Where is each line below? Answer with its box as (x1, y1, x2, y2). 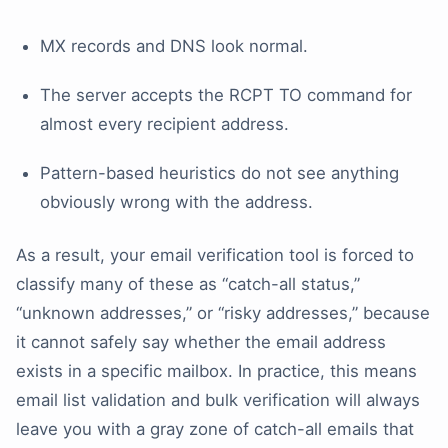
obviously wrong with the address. (40, 192, 313, 213)
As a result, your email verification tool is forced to (16, 245, 414, 266)
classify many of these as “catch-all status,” (16, 274, 360, 295)
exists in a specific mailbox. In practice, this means (16, 361, 417, 382)
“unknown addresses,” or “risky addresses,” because (16, 303, 430, 324)
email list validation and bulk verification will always (16, 390, 420, 411)
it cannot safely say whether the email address (16, 332, 386, 353)
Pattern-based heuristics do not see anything (40, 163, 399, 184)
